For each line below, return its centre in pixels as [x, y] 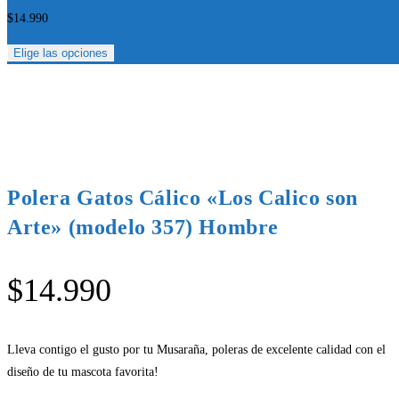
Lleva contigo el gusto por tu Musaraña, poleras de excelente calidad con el [196, 349]
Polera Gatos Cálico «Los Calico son [183, 197]
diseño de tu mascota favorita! [83, 371]
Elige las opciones [61, 53]
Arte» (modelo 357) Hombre [143, 227]
